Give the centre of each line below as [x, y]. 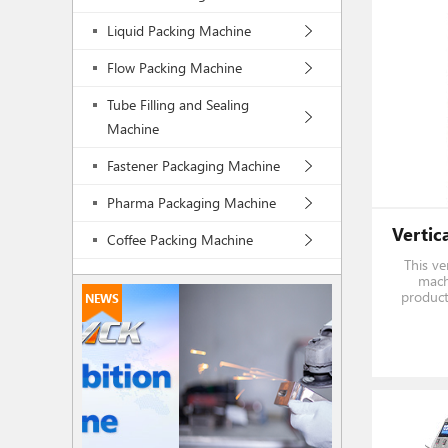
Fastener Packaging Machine [193, 165]
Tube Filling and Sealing [178, 104]
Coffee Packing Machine [180, 239]
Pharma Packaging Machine [191, 202]
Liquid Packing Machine [179, 30]
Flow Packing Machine [174, 67]
